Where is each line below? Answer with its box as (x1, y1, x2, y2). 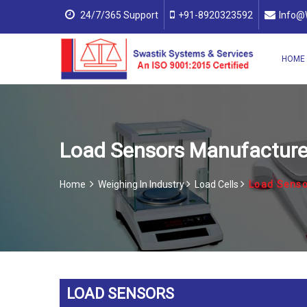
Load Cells (195, 179, 241, 190)
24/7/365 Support (78, 10, 158, 21)
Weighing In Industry (98, 179, 186, 190)
